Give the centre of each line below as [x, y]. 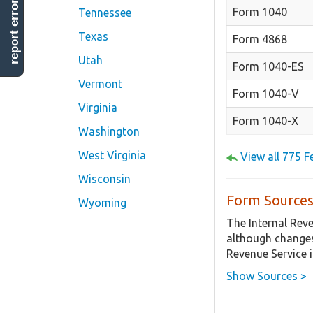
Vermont [100, 84]
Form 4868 [260, 39]
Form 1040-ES [268, 67]
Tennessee [105, 13]
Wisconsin [104, 179]
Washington [109, 131]
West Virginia [112, 155]
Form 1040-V [266, 94]
